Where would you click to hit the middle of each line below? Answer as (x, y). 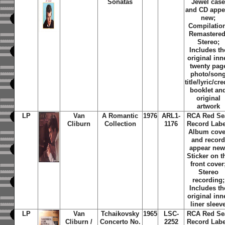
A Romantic (120, 116)
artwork (208, 106)
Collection (120, 124)
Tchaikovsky (120, 214)
